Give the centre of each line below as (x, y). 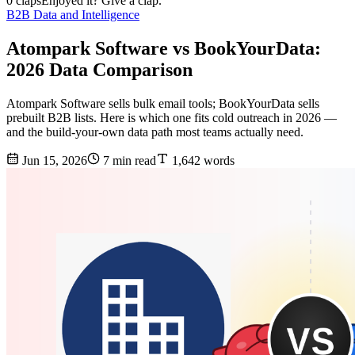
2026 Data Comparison (99, 70)
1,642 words (202, 161)
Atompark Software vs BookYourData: (164, 49)
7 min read (128, 161)
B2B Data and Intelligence (73, 15)
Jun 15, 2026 (53, 161)
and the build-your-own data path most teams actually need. (155, 132)
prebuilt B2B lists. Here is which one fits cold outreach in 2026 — (172, 118)
